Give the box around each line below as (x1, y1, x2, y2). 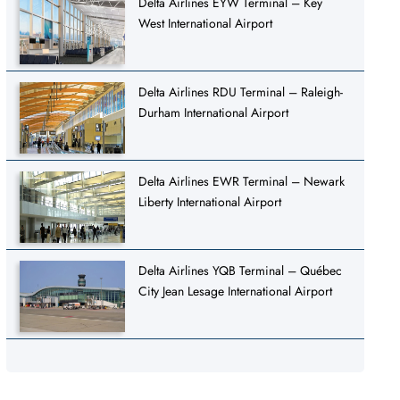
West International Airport (138, 13, 273, 32)
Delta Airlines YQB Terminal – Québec (138, 261, 343, 279)
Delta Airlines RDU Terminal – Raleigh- (138, 82, 344, 101)
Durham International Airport (138, 103, 289, 121)
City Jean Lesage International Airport (138, 281, 333, 300)
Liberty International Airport (138, 192, 282, 211)
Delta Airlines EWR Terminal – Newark (138, 171, 346, 190)
